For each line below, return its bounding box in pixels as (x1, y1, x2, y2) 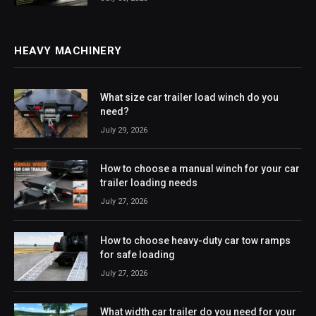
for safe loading (100, 248, 175, 260)
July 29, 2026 (100, 126, 147, 135)
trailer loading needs (100, 177, 197, 189)
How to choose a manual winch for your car (100, 163, 300, 175)
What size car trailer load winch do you (100, 92, 279, 103)
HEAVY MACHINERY (14, 44, 122, 57)
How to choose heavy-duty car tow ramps (100, 234, 291, 246)
